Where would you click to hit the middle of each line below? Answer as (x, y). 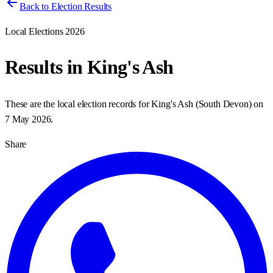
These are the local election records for (78, 104)
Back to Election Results (66, 6)
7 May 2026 (28, 119)
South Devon (223, 104)
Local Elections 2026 (45, 31)
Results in (46, 67)
